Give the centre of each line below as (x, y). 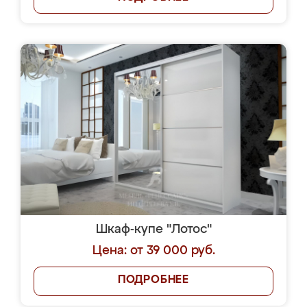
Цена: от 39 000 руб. (153, 251)
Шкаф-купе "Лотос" (153, 230)
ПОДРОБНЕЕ (153, 280)
